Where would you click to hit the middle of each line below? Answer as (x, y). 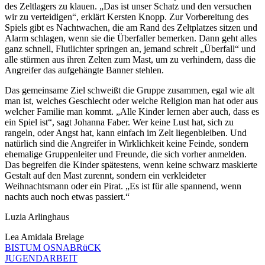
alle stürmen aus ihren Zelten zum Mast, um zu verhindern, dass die (130, 59)
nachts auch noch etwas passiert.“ (67, 196)
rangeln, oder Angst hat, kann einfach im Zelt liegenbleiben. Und (126, 132)
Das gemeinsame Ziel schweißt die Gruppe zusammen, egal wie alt (130, 90)
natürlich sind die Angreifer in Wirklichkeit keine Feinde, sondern (127, 143)
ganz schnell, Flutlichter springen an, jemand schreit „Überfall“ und (130, 49)
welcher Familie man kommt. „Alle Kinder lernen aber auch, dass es (132, 111)
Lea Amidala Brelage (44, 237)
